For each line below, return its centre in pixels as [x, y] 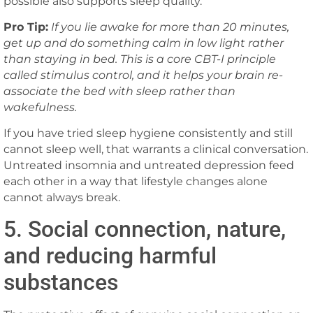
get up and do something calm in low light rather [144, 43]
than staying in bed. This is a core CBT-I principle [140, 59]
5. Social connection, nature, [145, 229]
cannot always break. [62, 198]
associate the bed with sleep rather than [119, 91]
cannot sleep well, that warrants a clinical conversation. [156, 150]
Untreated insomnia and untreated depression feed [149, 166]
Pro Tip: [26, 27]
